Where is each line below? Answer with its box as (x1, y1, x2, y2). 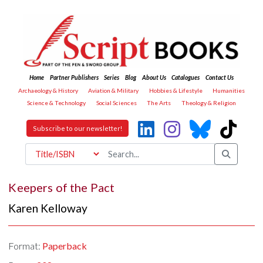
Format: (8, 240, 43, 252)
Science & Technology (27, 99, 86, 107)
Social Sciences (96, 99, 137, 107)
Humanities (213, 86, 245, 94)
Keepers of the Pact (8, 180, 115, 194)
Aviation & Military (88, 86, 139, 94)
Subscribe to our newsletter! (33, 124, 122, 133)
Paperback (42, 240, 87, 252)
